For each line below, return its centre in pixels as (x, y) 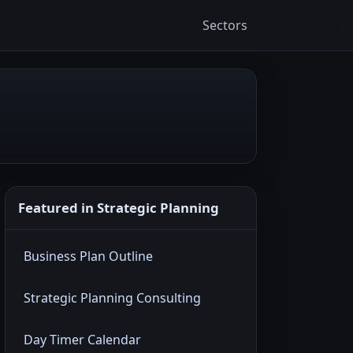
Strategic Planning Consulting (112, 298)
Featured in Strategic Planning (119, 208)
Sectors (225, 25)
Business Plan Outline (88, 256)
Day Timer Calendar (82, 340)
